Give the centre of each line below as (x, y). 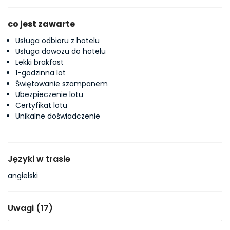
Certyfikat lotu (41, 105)
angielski (23, 176)
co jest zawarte (41, 24)
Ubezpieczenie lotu (49, 94)
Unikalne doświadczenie (58, 116)
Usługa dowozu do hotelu (61, 51)
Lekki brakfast (40, 62)
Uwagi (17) (30, 208)
